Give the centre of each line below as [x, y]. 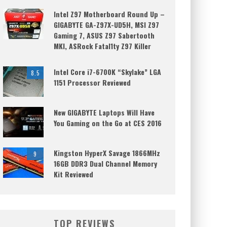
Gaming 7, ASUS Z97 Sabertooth [104, 35]
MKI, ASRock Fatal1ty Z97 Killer [102, 46]
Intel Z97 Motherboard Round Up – [109, 14]
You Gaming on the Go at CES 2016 [108, 123]
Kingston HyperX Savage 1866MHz [107, 153]
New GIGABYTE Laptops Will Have [104, 112]
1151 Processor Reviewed [92, 82]
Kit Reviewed [73, 174]
